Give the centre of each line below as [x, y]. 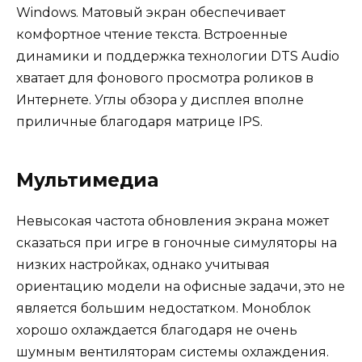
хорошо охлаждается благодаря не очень [157, 330]
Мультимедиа [87, 180]
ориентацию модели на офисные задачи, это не [181, 286]
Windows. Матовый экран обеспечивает [151, 12]
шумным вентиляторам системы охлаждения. [173, 351]
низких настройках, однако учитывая [143, 264]
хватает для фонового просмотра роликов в [165, 78]
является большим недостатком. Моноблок [164, 308]
